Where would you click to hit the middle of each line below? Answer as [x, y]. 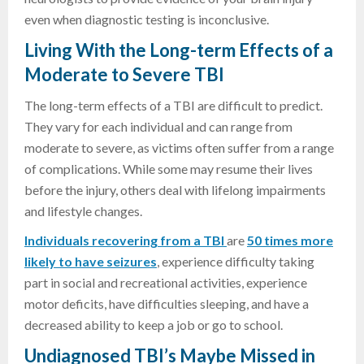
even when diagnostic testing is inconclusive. [147, 19]
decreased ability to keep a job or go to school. [154, 325]
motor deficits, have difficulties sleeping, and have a [167, 304]
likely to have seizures [91, 262]
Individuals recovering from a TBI [126, 240]
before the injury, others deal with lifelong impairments [175, 190]
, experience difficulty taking [236, 262]
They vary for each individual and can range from [158, 127]
